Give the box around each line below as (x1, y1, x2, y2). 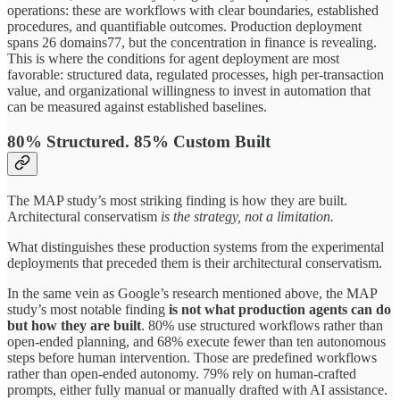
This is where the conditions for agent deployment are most (7, 51, 339, 67)
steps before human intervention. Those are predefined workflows (7, 349, 377, 365)
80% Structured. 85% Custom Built (7, 131, 271, 151)
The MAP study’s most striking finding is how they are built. (7, 192, 347, 208)
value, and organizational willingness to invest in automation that (7, 83, 371, 99)
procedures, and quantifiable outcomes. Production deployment (7, 19, 362, 35)
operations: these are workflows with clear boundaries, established (7, 3, 379, 19)
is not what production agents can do (169, 301, 391, 317)
